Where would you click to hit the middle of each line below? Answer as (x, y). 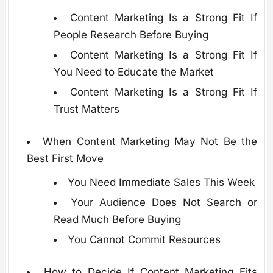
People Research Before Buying (131, 35)
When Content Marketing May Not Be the (150, 142)
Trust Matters (86, 109)
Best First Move (65, 159)
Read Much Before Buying (117, 220)
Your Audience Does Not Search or (164, 203)
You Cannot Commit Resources (144, 240)
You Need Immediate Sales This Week (161, 183)
